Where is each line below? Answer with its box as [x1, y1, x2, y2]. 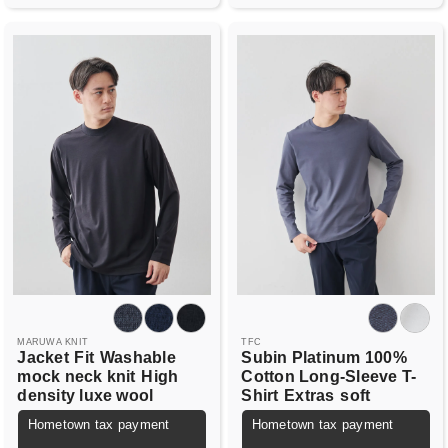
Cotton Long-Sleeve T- [241, 367, 417, 386]
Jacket [17, 348, 69, 367]
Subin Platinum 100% [241, 348, 407, 367]
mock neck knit [17, 367, 136, 386]
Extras [284, 386, 335, 405]
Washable [99, 348, 176, 367]
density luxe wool [17, 386, 154, 405]
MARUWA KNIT [17, 336, 88, 347]
